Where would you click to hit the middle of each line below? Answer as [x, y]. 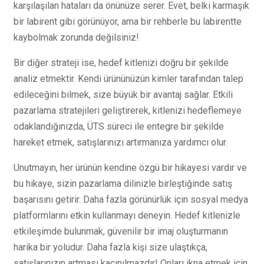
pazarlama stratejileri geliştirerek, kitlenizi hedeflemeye [128, 111]
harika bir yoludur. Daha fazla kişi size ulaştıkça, [110, 247]
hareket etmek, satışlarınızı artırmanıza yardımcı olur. [121, 143]
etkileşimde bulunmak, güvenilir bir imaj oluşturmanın [121, 232]
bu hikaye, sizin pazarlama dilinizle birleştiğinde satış [123, 184]
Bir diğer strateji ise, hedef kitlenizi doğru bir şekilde [121, 63]
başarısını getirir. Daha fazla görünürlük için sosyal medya [131, 200]
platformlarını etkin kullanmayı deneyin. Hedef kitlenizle [127, 216]
